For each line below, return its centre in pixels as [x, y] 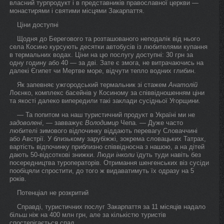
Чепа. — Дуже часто [151, 123]
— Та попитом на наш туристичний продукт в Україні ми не [106, 115]
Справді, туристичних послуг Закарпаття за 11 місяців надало [111, 207]
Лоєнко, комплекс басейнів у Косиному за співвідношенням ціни [107, 93]
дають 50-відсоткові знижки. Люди [63, 155]
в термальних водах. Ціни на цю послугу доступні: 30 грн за [101, 55]
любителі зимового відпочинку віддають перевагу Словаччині [103, 131]
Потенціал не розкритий [53, 193]
